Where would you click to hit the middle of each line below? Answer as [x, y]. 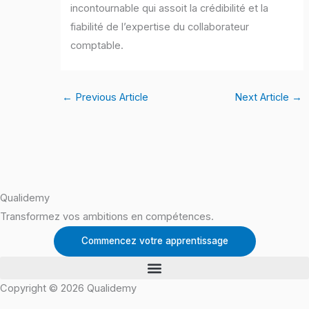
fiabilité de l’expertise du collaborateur [160, 27]
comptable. [97, 46]
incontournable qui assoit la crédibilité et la [170, 9]
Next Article [263, 97]
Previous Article [110, 97]
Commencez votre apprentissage [154, 241]
